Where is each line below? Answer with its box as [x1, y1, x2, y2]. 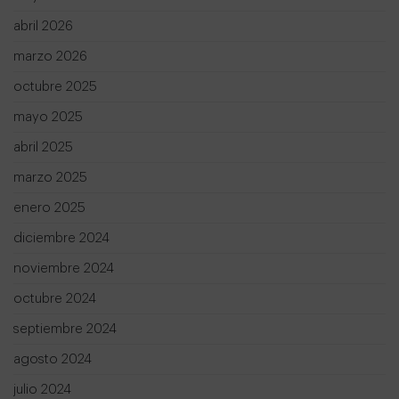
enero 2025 [13, 201, 85, 216]
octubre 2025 [13, 80, 97, 94]
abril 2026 [13, 20, 73, 34]
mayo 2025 [13, 110, 83, 125]
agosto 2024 [13, 353, 92, 367]
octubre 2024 [13, 292, 96, 306]
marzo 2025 [13, 171, 87, 185]
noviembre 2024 [13, 262, 114, 276]
